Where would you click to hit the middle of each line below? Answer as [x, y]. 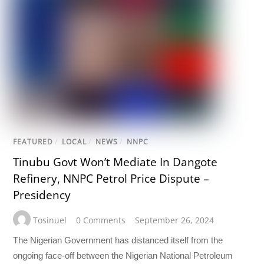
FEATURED [33, 142]
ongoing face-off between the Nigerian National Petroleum [123, 255]
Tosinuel [50, 220]
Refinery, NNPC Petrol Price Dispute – [111, 179]
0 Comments [101, 220]
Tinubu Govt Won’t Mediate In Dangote [115, 162]
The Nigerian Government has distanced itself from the [118, 240]
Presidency [42, 195]
